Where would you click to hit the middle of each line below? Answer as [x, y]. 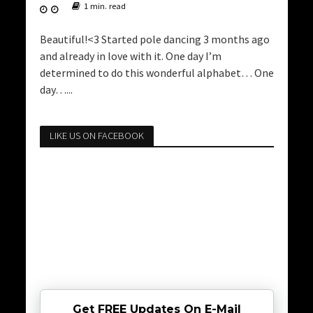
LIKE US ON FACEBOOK [96, 135]
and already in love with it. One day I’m [130, 56]
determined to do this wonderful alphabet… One [156, 72]
